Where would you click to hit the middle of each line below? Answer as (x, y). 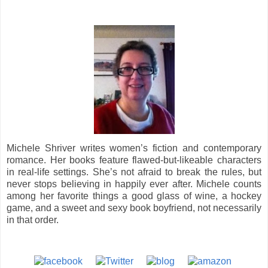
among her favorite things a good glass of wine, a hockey (134, 196)
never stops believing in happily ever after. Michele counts (134, 184)
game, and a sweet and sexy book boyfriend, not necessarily (134, 208)
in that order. (33, 220)
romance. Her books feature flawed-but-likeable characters (134, 160)
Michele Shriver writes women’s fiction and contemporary (134, 148)
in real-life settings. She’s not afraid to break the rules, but (134, 172)
